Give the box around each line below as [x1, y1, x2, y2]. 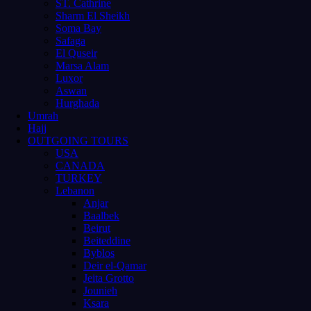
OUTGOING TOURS [28, 134, 128, 146]
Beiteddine [83, 234, 131, 246]
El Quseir [56, 47, 97, 59]
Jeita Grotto [83, 271, 134, 284]
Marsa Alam [56, 59, 109, 72]
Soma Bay [56, 22, 101, 34]
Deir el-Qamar [83, 259, 146, 271]
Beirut [83, 221, 110, 234]
